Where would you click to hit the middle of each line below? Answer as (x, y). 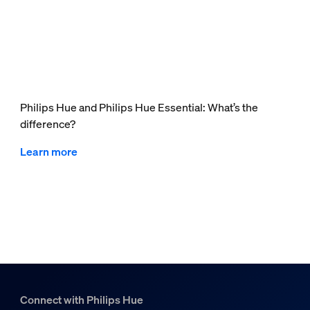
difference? (47, 124)
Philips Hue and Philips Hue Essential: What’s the (139, 108)
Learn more (48, 152)
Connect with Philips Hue (81, 300)
